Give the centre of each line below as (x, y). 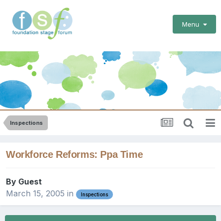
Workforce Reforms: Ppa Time (74, 155)
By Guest (24, 182)
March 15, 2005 (35, 194)
